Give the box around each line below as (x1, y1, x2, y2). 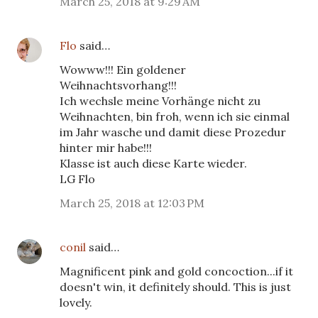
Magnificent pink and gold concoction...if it (60, 263, 293, 278)
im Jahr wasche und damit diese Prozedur (60, 124, 286, 139)
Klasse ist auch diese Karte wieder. (60, 155, 247, 170)
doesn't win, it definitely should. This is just (60, 279, 291, 294)
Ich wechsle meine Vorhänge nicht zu (60, 93, 261, 108)
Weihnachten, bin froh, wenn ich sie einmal (60, 109, 290, 124)
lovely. (60, 295, 92, 309)
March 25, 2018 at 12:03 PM (60, 195, 204, 210)
